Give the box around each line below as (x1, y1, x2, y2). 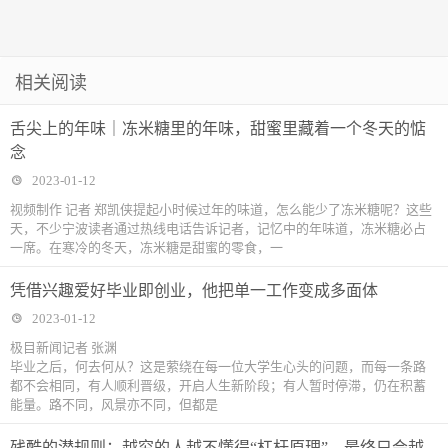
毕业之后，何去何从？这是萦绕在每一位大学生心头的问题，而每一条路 (10, 359, 426, 375)
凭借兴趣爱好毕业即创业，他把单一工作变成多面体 (10, 282, 378, 300)
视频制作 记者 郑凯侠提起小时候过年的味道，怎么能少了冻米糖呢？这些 (10, 202, 432, 218)
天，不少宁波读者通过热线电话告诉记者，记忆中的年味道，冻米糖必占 (10, 221, 426, 237)
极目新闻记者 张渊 (10, 340, 117, 356)
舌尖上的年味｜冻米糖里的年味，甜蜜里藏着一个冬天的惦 (10, 120, 426, 138)
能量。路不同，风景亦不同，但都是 (10, 397, 218, 413)
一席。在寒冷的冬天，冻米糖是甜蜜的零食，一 (10, 240, 283, 256)
